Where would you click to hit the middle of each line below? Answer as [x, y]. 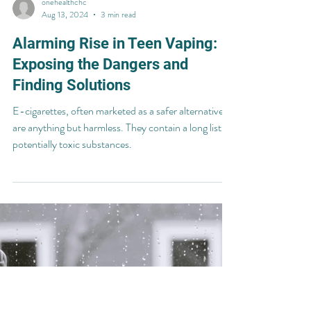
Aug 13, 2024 [65, 77]
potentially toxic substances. [72, 207]
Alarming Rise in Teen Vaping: [115, 106]
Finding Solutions [72, 148]
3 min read [118, 77]
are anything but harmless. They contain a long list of [123, 190]
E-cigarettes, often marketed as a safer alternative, [119, 173]
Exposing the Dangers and [100, 127]
